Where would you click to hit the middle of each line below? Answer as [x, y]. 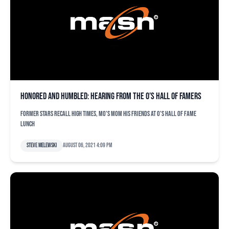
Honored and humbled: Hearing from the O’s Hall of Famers [111, 96]
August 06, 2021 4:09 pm [87, 145]
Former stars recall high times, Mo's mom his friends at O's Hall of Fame [108, 114]
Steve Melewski [42, 145]
